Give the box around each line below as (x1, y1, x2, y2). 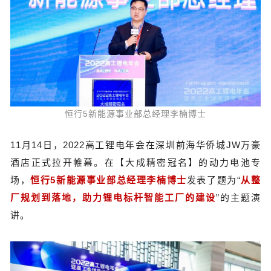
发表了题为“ (186, 175, 241, 186)
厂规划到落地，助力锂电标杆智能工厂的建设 (10, 192, 216, 203)
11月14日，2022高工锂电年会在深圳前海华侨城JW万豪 (10, 140, 261, 151)
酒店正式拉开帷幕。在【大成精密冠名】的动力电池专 (10, 157, 261, 168)
